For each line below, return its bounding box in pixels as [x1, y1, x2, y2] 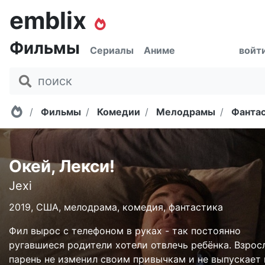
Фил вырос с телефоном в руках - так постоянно [9, 225, 241, 237]
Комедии [96, 106, 140, 118]
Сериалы [90, 44, 134, 56]
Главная [21, 104, 69, 118]
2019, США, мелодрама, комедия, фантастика [9, 201, 223, 213]
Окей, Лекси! [9, 156, 115, 176]
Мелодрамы [156, 106, 215, 118]
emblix [9, 6, 86, 35]
